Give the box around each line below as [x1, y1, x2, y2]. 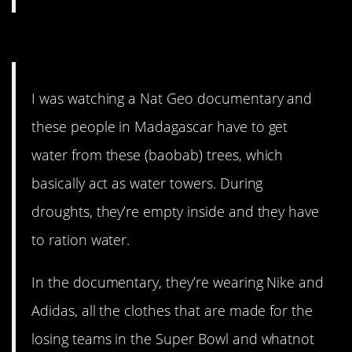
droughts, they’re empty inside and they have [31, 201, 320, 221]
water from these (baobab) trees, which [31, 145, 284, 164]
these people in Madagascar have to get [31, 116, 288, 136]
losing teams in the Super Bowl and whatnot [31, 328, 315, 348]
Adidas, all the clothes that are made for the [31, 300, 313, 320]
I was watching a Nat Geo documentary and [31, 88, 313, 108]
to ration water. [31, 229, 130, 249]
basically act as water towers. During [31, 173, 263, 192]
